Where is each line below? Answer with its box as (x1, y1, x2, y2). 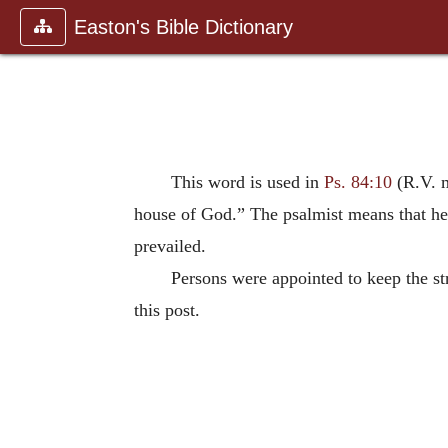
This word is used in (170, 172, 324, 192)
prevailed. (134, 236, 206, 256)
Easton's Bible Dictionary (74, 16, 293, 38)
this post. (134, 300, 200, 320)
